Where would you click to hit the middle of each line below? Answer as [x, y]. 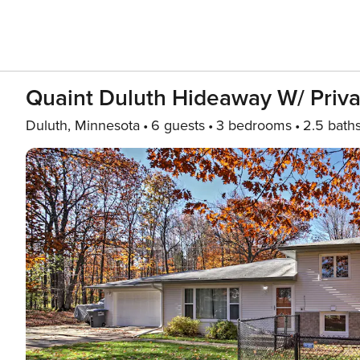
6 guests [178, 125]
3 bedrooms [254, 125]
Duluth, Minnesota [83, 125]
